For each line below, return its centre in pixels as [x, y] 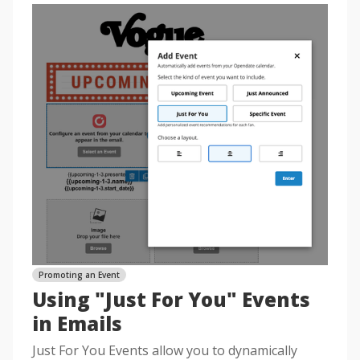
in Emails [77, 323]
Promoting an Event [79, 274]
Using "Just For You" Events [171, 299]
